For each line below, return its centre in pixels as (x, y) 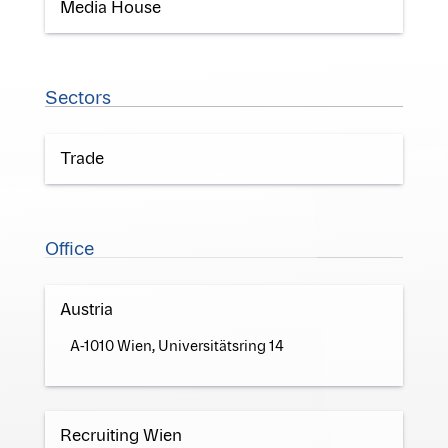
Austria (86, 309)
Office (69, 249)
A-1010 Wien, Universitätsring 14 (176, 346)
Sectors (77, 98)
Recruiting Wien (120, 435)
